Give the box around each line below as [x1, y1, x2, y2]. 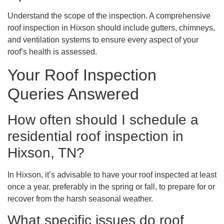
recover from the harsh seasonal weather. [7, 194, 153, 203]
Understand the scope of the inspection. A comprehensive [7, 11, 210, 20]
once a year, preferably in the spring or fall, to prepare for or [7, 182, 215, 191]
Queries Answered [7, 84, 139, 103]
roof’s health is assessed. [7, 47, 97, 56]
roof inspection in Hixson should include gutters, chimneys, [7, 23, 215, 32]
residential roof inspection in [7, 128, 183, 144]
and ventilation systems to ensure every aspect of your [7, 35, 198, 44]
